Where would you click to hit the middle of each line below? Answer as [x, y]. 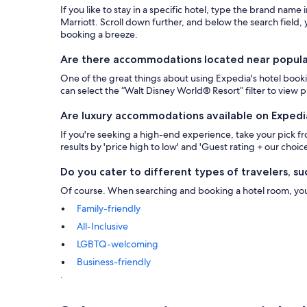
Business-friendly [114, 261]
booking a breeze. [99, 34]
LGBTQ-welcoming [118, 244]
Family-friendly [109, 208]
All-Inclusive [102, 226]
